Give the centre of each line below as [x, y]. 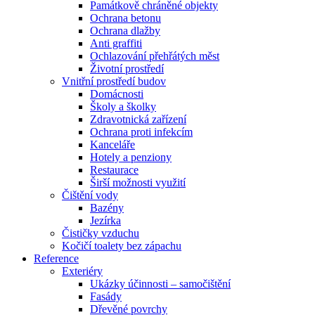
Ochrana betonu [126, 18]
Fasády [106, 296]
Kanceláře [112, 144]
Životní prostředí [127, 68]
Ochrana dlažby [125, 30]
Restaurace [114, 169]
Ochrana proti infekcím [141, 131]
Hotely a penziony [131, 157]
